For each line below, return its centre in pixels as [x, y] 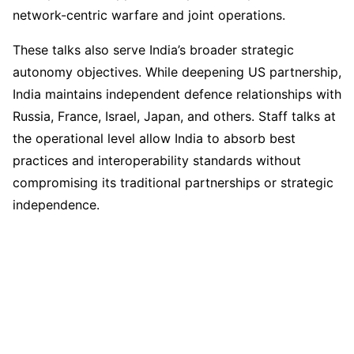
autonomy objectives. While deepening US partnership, [177, 72]
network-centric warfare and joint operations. [149, 15]
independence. [56, 205]
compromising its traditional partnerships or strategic [173, 183]
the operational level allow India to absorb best [154, 138]
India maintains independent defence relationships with [177, 94]
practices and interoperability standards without [157, 160]
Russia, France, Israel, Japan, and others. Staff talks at [174, 116]
